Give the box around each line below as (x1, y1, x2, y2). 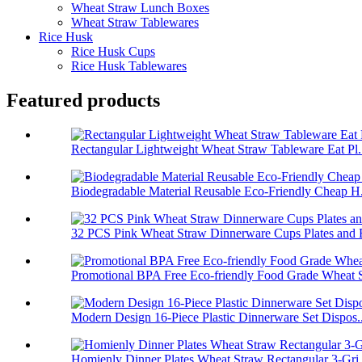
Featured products (6, 89, 160, 111)
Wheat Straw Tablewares (71, 15, 199, 30)
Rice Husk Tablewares (71, 59, 187, 74)
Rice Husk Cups (71, 44, 155, 59)
